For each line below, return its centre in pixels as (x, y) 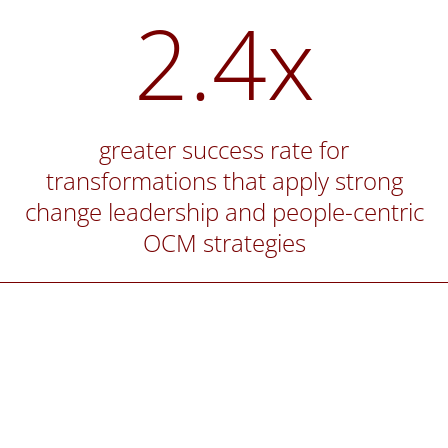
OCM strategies (224, 243)
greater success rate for (224, 150)
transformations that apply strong (224, 181)
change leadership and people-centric (224, 212)
